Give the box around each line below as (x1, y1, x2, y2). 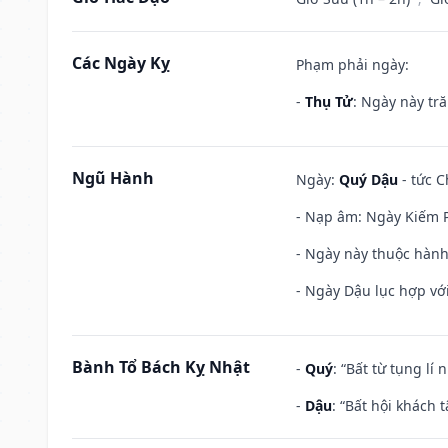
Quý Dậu (339, 169, 398, 189)
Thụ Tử (305, 91, 353, 111)
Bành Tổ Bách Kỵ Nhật (72, 355, 250, 378)
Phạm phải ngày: (296, 54, 409, 74)
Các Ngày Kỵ (72, 51, 170, 74)
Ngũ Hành (72, 166, 154, 189)
